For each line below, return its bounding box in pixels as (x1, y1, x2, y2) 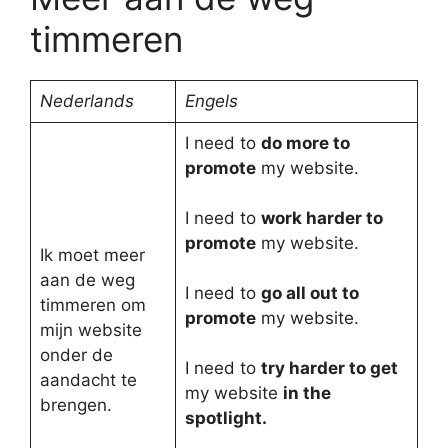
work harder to (260, 208, 383, 228)
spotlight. (184, 408, 267, 428)
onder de (39, 345, 113, 365)
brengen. (39, 395, 112, 415)
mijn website (39, 320, 142, 340)
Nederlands (39, 91, 134, 111)
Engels (184, 91, 238, 111)
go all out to (260, 283, 359, 303)
